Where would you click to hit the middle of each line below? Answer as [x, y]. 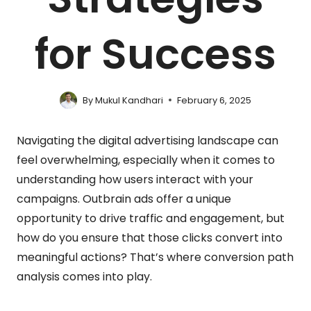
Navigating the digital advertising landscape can [148, 140]
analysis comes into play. [84, 276]
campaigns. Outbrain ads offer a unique [124, 199]
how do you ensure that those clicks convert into [150, 237]
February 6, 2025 [215, 100]
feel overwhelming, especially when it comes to [146, 160]
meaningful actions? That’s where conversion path [155, 257]
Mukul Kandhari [129, 100]
